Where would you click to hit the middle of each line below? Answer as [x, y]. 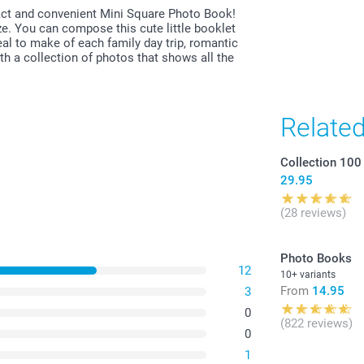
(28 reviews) [314, 212]
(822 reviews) [317, 323]
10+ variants [308, 274]
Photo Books [316, 258]
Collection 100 [321, 162]
